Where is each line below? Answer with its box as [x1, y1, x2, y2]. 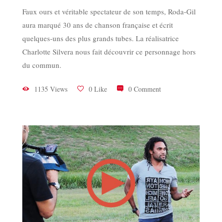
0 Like [89, 84, 107, 94]
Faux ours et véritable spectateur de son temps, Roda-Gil [22, 6, 196, 17]
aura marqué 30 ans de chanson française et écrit [22, 20, 173, 30]
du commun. [22, 60, 61, 70]
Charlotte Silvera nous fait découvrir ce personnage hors [22, 47, 196, 57]
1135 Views [34, 84, 67, 94]
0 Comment [128, 84, 161, 94]
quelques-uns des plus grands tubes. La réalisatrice [22, 33, 179, 44]
